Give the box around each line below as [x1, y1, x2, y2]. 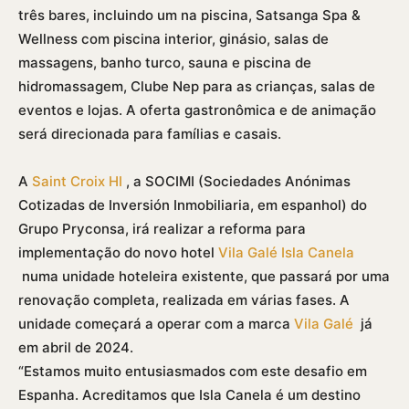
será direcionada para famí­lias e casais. [18, 124, 281, 142]
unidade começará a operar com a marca [18, 314, 294, 332]
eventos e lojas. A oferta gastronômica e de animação [18, 100, 376, 119]
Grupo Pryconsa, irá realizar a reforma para [18, 219, 306, 237]
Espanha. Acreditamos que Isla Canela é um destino [18, 385, 361, 404]
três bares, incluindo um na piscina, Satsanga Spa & [18, 5, 361, 24]
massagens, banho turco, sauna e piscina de [18, 53, 311, 71]
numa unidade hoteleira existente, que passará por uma [18, 267, 390, 285]
